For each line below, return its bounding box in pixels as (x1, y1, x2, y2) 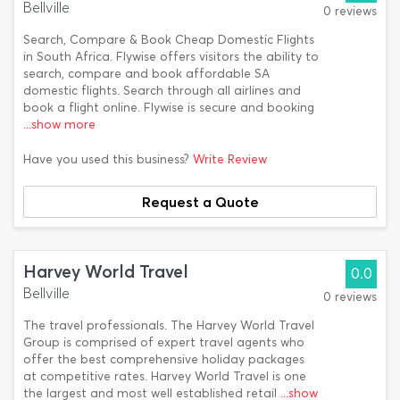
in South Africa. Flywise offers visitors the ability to (23, 49, 319, 64)
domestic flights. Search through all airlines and (23, 83, 301, 98)
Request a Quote (141, 193, 259, 211)
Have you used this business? (23, 152, 193, 167)
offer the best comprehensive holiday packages (23, 352, 304, 367)
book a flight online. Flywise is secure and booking (23, 100, 314, 115)
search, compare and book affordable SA (23, 66, 270, 81)
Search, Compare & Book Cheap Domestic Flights (23, 32, 314, 47)
